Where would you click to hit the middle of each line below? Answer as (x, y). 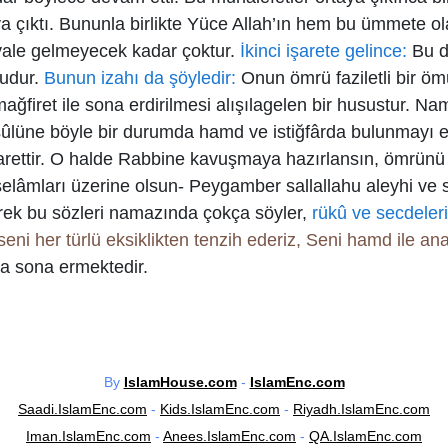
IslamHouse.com (180, 382)
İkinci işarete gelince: (321, 51)
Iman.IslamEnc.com (88, 436)
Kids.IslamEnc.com (220, 409)
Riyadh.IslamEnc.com (361, 409)
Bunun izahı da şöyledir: (137, 78)
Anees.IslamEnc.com (229, 436)
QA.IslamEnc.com (365, 436)
